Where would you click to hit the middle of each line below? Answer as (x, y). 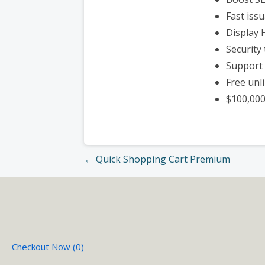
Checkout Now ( (44, 246)
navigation (116, 189)
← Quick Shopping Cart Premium (157, 159)
